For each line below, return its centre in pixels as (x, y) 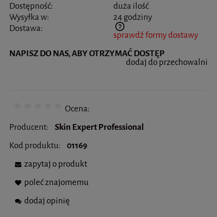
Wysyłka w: (29, 17)
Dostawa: (26, 28)
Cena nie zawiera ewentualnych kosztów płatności (80, 36)
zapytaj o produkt (56, 164)
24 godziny (132, 17)
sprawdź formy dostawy (155, 35)
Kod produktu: (35, 146)
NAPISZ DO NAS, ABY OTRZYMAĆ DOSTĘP (87, 53)
